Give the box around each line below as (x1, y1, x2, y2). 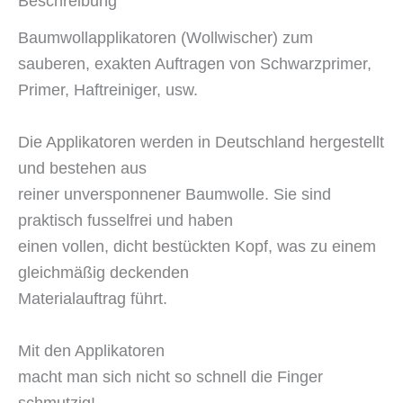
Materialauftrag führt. (18, 290, 167, 309)
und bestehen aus (18, 159, 147, 178)
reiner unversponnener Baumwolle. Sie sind (18, 185, 331, 204)
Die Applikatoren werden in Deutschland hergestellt (18, 133, 384, 152)
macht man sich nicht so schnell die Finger (18, 367, 323, 386)
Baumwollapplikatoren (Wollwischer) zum (18, 29, 313, 48)
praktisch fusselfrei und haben (18, 211, 233, 230)
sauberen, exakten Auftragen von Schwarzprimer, (18, 55, 372, 74)
